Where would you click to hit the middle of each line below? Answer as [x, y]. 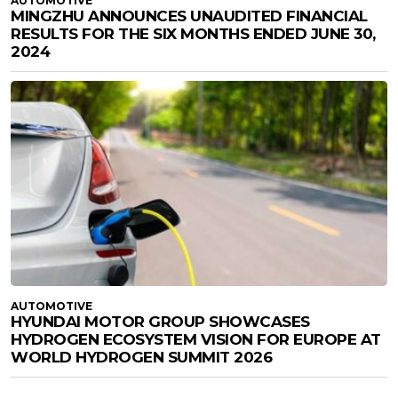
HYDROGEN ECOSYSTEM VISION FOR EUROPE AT [196, 339]
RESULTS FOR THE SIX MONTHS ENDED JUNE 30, [193, 33]
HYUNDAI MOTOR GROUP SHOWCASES [160, 321]
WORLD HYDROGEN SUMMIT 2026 [141, 357]
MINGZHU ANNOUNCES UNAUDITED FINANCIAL [189, 16]
